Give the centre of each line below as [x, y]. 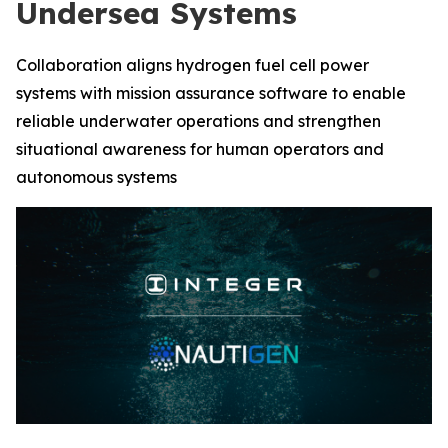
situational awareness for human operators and [200, 149]
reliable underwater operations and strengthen [198, 121]
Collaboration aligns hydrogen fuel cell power [192, 65]
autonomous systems [96, 177]
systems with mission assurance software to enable [211, 93]
